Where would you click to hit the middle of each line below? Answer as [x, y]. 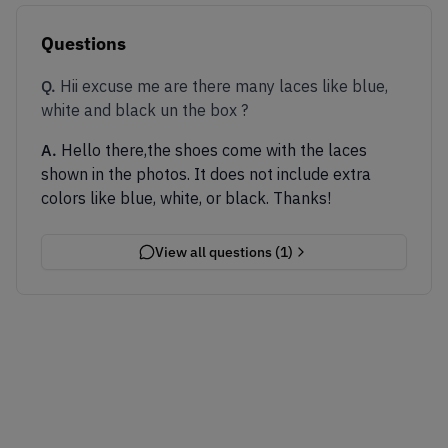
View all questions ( [217, 251]
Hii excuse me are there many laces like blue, [224, 85]
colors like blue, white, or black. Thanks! [186, 197]
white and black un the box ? [144, 109]
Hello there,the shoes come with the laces [214, 149]
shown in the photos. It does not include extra [206, 173]
